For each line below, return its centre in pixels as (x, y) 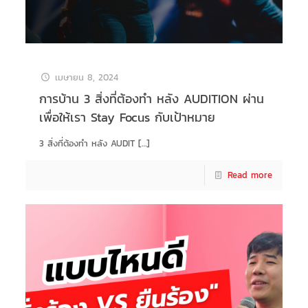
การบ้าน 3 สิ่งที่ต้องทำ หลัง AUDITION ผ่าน (151, 99)
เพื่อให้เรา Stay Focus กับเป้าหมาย (127, 118)
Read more (250, 175)
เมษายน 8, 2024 (87, 78)
